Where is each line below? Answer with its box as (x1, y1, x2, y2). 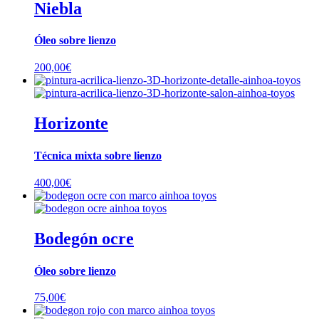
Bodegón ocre (34, 229, 134, 248)
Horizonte (34, 114, 108, 133)
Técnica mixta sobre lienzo (34, 150, 162, 162)
